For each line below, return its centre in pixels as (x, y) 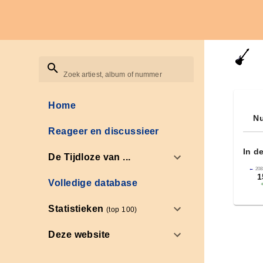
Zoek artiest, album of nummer (113, 75)
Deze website (79, 235)
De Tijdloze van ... (90, 157)
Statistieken (77, 208)
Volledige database (93, 183)
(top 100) (122, 209)
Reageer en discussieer (104, 131)
